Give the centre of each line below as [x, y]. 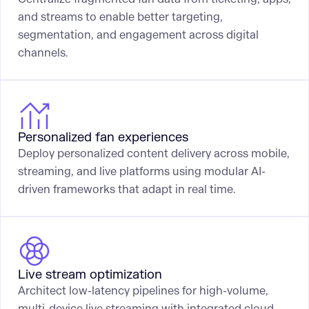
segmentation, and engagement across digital [138, 34]
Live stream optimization [90, 275]
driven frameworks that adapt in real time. [127, 190]
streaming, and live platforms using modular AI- [141, 172]
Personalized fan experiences [103, 138]
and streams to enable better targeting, [120, 17]
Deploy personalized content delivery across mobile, [153, 154]
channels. [43, 52]
